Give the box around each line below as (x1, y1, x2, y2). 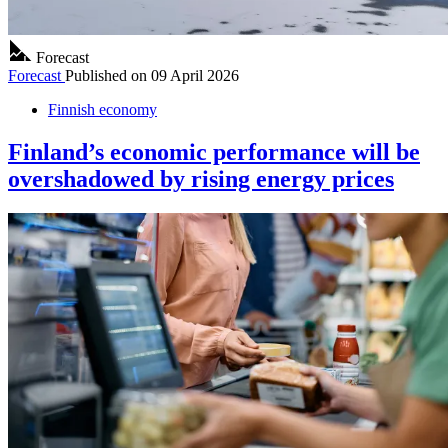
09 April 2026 (151, 67, 239, 85)
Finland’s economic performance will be (8, 138, 420, 165)
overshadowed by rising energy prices (8, 165, 394, 192)
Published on (65, 67, 147, 85)
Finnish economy (48, 101, 157, 119)
